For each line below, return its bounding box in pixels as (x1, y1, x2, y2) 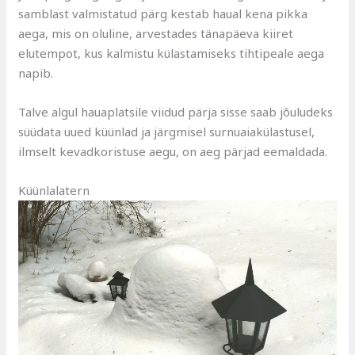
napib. (18, 64, 54, 81)
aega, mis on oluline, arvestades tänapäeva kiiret (18, 25, 294, 41)
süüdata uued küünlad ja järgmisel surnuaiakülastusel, (18, 123, 315, 139)
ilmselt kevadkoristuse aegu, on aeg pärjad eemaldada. (18, 143, 328, 159)
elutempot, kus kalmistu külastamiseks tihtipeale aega (18, 44, 325, 61)
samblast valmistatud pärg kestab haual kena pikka (18, 5, 308, 21)
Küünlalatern (18, 181, 90, 198)
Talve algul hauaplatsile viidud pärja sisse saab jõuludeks (18, 103, 334, 120)
